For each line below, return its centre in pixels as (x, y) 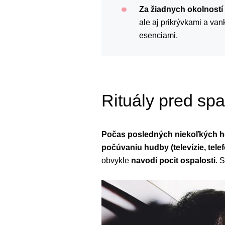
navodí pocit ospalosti (173, 160)
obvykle (116, 160)
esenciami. (158, 35)
